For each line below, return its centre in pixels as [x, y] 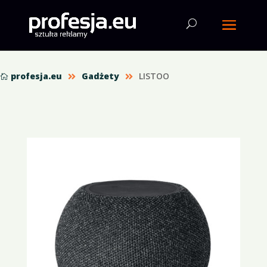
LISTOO [154, 76]
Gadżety [100, 76]
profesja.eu [36, 76]
